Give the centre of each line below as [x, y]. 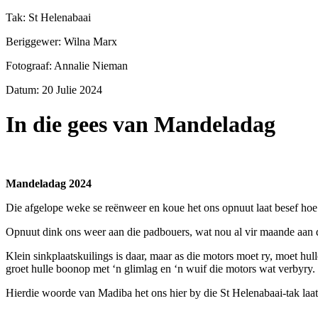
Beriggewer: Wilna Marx [61, 41]
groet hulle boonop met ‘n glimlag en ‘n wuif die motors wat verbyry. [160, 268]
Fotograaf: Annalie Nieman [67, 65]
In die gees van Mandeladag [141, 125]
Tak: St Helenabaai [48, 17]
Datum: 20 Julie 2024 [54, 89]
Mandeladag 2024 [49, 183]
